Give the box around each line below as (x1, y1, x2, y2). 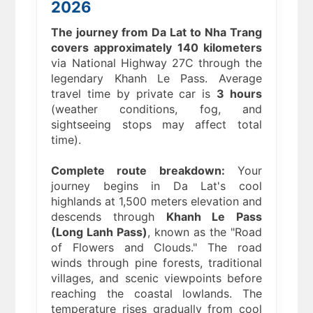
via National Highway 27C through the (51, 56, 262, 71)
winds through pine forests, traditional (51, 256, 262, 270)
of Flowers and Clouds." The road (51, 240, 262, 255)
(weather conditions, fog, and (51, 102, 262, 117)
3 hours (216, 87, 262, 101)
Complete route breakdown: (51, 163, 225, 178)
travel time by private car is (51, 87, 217, 101)
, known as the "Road (147, 225, 262, 240)
